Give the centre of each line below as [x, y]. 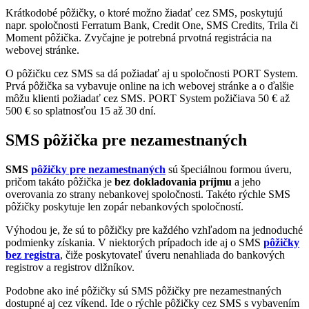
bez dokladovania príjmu [173, 182]
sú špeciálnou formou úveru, [229, 170]
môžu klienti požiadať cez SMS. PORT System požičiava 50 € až [148, 99]
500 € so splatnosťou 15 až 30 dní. [81, 111]
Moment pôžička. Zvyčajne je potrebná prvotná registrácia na [139, 38]
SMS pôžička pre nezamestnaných [126, 140]
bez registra [33, 255]
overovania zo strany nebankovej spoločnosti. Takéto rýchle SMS [148, 195]
